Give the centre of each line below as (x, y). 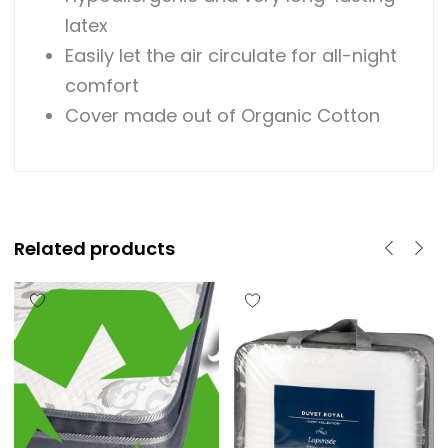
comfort (102, 86)
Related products (95, 249)
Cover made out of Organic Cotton (223, 116)
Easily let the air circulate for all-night (231, 56)
